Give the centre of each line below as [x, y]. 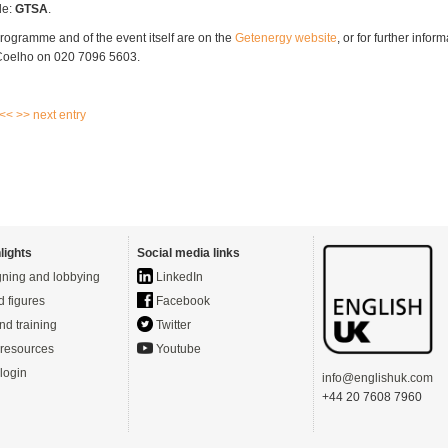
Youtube [177, 349]
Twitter [172, 325]
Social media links [188, 253]
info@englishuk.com [377, 378]
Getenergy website [286, 37]
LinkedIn [178, 277]
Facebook [181, 301]
